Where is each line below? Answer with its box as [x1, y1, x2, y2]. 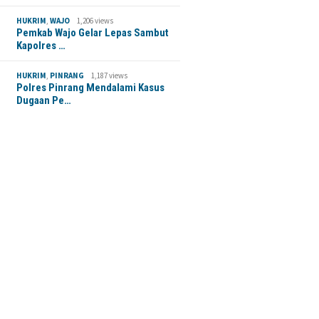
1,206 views [77, 15, 114, 26]
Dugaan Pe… [16, 93, 72, 107]
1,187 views [91, 70, 128, 80]
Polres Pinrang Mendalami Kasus [16, 80, 165, 94]
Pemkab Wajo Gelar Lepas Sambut [16, 26, 169, 39]
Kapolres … [16, 38, 66, 52]
